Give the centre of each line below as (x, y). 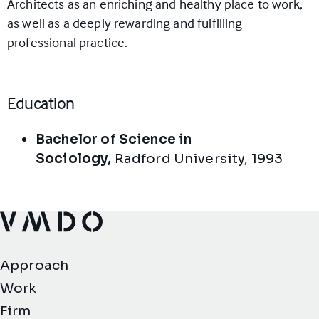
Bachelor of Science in (114, 140)
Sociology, (74, 159)
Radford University (178, 159)
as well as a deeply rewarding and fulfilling (125, 23)
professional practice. (68, 42)
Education (41, 103)
